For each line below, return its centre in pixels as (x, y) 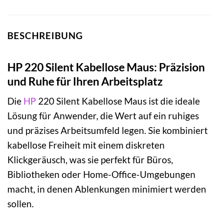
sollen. (21, 204)
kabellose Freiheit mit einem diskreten (86, 145)
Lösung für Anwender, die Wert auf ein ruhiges (103, 116)
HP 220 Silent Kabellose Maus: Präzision (106, 67)
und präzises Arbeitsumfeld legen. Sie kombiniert (108, 131)
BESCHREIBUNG (45, 36)
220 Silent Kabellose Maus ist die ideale (118, 101)
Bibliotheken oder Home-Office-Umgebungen (101, 175)
